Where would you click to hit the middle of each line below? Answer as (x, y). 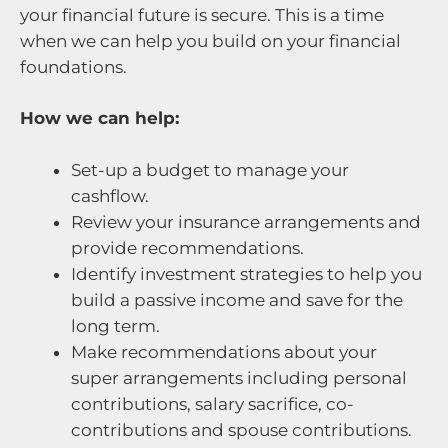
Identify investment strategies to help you (246, 273)
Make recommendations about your (224, 351)
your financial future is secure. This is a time (202, 14)
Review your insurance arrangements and (246, 221)
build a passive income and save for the (237, 299)
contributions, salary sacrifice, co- (212, 403)
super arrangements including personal (239, 377)
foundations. (73, 66)
